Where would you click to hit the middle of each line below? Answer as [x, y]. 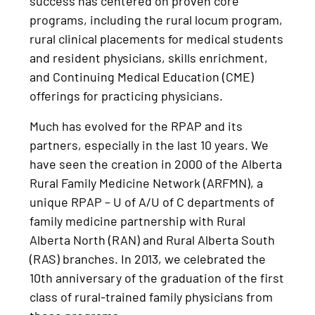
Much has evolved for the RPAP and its [136, 126]
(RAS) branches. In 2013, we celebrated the [148, 258]
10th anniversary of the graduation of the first [157, 277]
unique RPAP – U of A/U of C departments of [152, 201]
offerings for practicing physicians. [127, 95]
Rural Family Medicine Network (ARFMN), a [147, 182]
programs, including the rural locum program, [156, 19]
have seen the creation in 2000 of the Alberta [156, 163]
